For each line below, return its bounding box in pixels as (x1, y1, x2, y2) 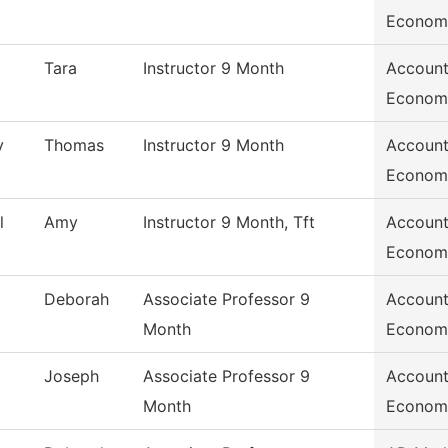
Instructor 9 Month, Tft (143, 212, 315, 233)
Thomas (44, 135, 104, 156)
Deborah (44, 289, 109, 310)
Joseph (44, 366, 99, 387)
